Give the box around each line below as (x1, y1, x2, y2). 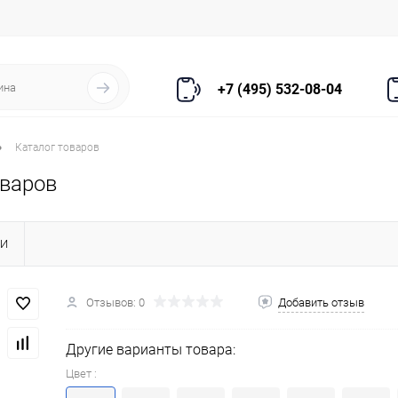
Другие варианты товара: (66, 341, 235, 358)
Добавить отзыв (278, 296, 364, 309)
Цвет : (66, 367, 97, 380)
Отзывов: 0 (86, 296, 145, 309)
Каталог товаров (15, 141, 99, 155)
